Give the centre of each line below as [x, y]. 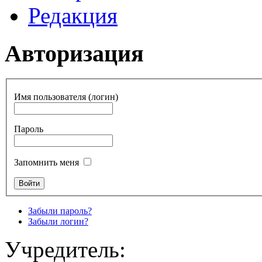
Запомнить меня [46, 163]
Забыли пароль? [60, 211]
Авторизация [74, 54]
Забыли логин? [58, 222]
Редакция [73, 16]
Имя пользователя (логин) [66, 97]
